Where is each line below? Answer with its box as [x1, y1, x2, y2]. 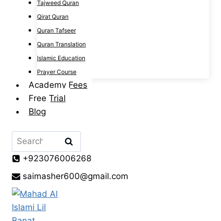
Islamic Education [37, 54, 85, 62]
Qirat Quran [37, 13, 69, 20]
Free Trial [29, 93, 66, 103]
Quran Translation [37, 40, 86, 48]
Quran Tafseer [37, 27, 76, 34]
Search [12, 132, 39, 143]
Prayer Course [37, 68, 76, 75]
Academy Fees [29, 80, 87, 90]
